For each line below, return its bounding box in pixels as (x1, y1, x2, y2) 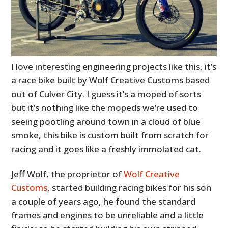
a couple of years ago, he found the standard (11, 195, 196, 208)
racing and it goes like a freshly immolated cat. (11, 143, 202, 155)
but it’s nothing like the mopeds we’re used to (11, 102, 198, 114)
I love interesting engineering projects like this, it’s (11, 61, 217, 73)
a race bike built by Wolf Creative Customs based (11, 74, 210, 87)
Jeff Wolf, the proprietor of (11, 168, 124, 180)
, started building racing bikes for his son (47, 182, 212, 194)
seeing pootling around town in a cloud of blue (11, 116, 201, 128)
